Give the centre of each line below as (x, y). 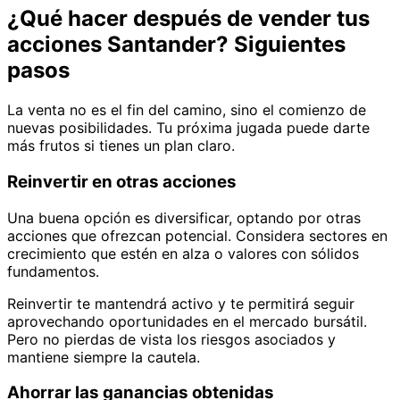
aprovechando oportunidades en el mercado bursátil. (187, 321)
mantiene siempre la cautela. (104, 357)
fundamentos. (53, 271)
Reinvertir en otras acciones (122, 181)
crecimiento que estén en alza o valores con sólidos (183, 253)
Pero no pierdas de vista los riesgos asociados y (171, 339)
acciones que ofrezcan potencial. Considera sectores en (197, 235)
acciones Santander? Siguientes (176, 45)
